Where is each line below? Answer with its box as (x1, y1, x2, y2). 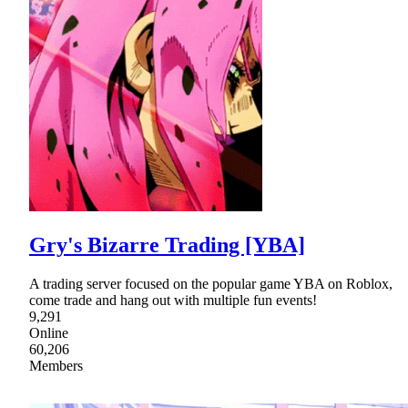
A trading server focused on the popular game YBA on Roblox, (29, 275, 393, 291)
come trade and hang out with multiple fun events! (29, 291, 317, 308)
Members (29, 357, 83, 373)
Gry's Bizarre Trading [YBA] (29, 232, 305, 257)
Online (29, 324, 68, 341)
